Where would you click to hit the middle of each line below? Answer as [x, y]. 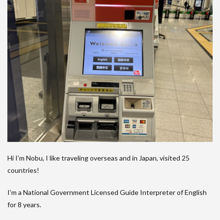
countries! [23, 170]
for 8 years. [24, 205]
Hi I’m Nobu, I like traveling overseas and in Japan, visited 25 [98, 158]
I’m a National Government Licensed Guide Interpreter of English [107, 192]
